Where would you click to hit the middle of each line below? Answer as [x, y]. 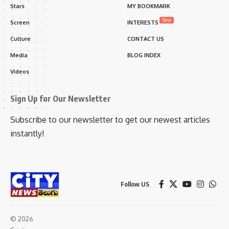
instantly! [27, 133]
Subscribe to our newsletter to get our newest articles [110, 119]
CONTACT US [146, 39]
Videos [20, 71]
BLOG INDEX [144, 55]
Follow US [135, 184]
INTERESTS [143, 22]
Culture [20, 39]
